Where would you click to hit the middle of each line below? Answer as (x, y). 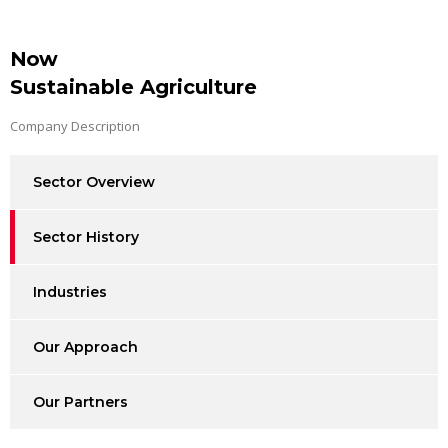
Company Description (75, 125)
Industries (70, 291)
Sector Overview (94, 181)
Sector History (86, 236)
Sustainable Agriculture (133, 86)
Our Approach (85, 346)
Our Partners (80, 401)
